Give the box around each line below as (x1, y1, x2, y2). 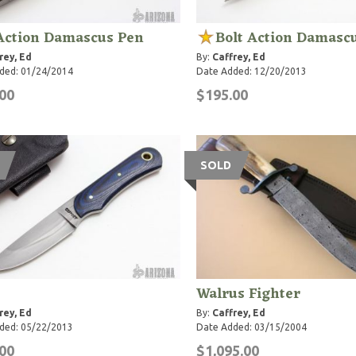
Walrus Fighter (195, 281, 300, 307)
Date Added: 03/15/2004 (195, 321, 307, 332)
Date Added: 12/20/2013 (195, 65, 307, 76)
